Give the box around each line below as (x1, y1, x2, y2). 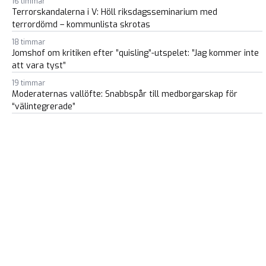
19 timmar (12, 78, 45, 88)
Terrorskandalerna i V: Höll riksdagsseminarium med (12, 7, 217, 18)
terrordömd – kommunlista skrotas (12, 19, 150, 30)
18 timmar (12, 37, 45, 47)
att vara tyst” (12, 60, 66, 71)
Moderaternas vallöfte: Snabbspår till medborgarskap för (12, 88, 237, 100)
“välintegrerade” (12, 101, 75, 112)
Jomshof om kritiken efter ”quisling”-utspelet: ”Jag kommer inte (12, 47, 259, 59)
